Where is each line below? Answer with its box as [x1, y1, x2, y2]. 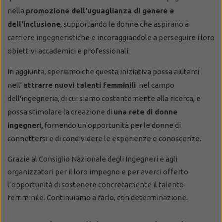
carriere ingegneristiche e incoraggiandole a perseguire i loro [7, 33, 215, 42]
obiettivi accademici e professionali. [7, 46, 131, 55]
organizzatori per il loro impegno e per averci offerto [7, 167, 188, 176]
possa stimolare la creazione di [7, 107, 113, 116]
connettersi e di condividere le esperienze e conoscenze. [7, 134, 204, 143]
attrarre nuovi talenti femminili [23, 80, 138, 89]
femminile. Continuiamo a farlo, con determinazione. [7, 193, 188, 202]
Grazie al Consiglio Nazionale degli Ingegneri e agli [7, 154, 177, 163]
